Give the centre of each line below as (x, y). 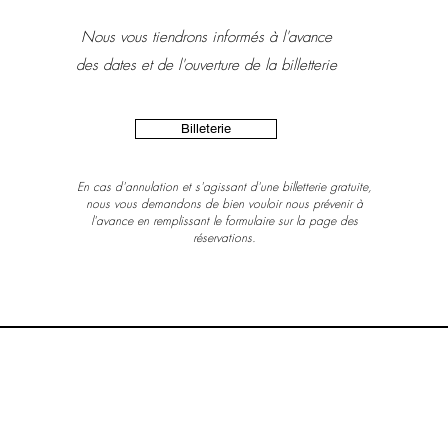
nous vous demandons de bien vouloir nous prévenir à (224, 203)
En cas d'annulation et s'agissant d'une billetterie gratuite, (224, 186)
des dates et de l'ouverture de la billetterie (206, 65)
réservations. (224, 237)
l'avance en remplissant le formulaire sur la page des (224, 220)
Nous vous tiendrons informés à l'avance (206, 37)
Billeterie (206, 128)
